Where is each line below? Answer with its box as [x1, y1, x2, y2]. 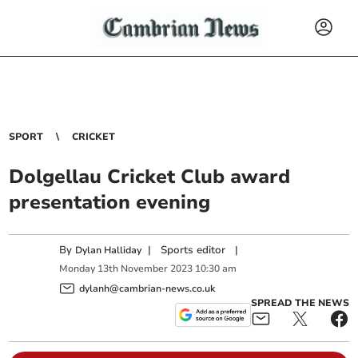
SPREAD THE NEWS [250, 296, 349, 309]
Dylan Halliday [75, 244, 142, 257]
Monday [59, 262, 96, 276]
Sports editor [161, 243, 226, 257]
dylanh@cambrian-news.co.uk [79, 281, 216, 295]
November [121, 262, 169, 276]
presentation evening [9, 189, 211, 215]
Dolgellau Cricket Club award [9, 164, 291, 189]
